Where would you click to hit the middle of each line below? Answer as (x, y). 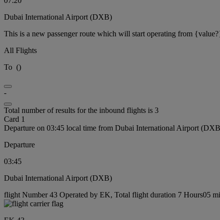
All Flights (20, 51)
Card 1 (14, 119)
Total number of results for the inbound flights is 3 (81, 110)
